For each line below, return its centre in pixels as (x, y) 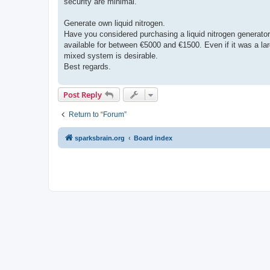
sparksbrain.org (100, 138)
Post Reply (83, 95)
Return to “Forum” (98, 115)
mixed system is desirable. (111, 56)
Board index (153, 138)
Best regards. (87, 67)
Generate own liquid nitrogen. (115, 24)
